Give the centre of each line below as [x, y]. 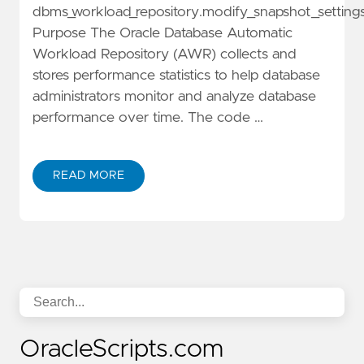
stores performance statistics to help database [176, 76]
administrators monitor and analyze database [174, 97]
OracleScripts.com [121, 349]
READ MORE [89, 175]
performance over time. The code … [148, 118]
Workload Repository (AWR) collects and [165, 55]
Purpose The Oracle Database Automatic [162, 34]
